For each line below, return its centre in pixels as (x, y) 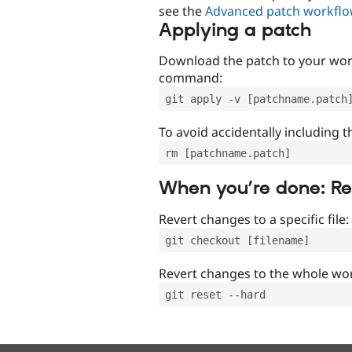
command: (191, 78)
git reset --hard (215, 294)
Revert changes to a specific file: (254, 219)
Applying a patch (235, 30)
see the (182, 11)
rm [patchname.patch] (228, 154)
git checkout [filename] (237, 240)
